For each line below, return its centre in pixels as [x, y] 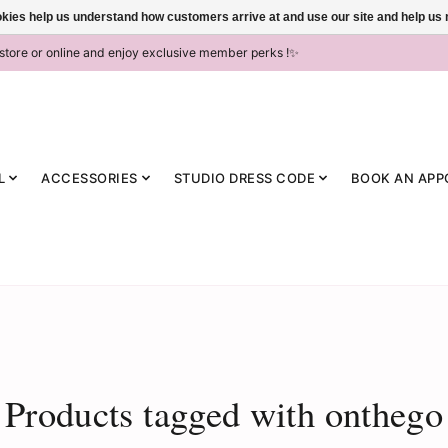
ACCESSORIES [89, 177]
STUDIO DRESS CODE [244, 177]
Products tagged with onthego [224, 413]
